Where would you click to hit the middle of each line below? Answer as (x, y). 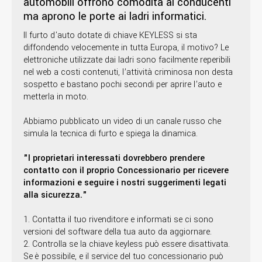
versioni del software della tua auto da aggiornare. (118, 232)
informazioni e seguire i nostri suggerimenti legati (125, 182)
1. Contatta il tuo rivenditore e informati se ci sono (118, 219)
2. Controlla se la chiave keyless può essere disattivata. (127, 244)
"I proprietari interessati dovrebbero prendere (114, 158)
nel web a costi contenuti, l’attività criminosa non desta (128, 72)
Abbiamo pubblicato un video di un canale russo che (122, 121)
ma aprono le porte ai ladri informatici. (115, 16)
